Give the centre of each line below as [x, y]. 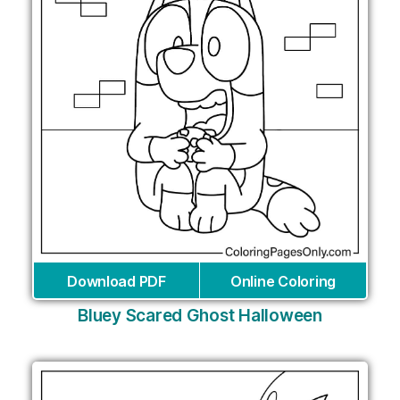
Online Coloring [283, 281]
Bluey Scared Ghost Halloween [200, 315]
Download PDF [117, 281]
